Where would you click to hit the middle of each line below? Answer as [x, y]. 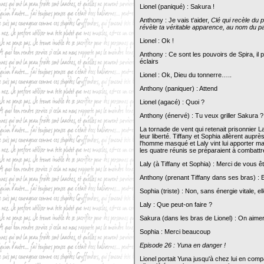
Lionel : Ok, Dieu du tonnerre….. [186, 75]
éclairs [149, 61]
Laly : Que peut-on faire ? [176, 204]
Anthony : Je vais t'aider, [175, 20]
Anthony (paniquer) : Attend [179, 88]
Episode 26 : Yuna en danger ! [183, 245]
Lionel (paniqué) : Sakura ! [177, 6]
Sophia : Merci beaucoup [175, 232]
